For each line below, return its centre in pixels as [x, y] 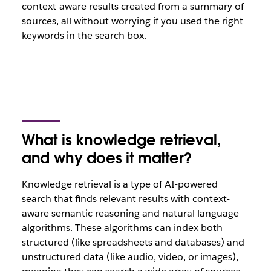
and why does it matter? [107, 158]
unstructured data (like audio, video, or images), [130, 257]
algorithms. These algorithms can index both [122, 228]
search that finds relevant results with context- [126, 199]
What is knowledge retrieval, [121, 140]
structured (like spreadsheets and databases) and [133, 242]
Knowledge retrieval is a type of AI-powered [119, 184]
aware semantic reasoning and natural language [130, 213]
